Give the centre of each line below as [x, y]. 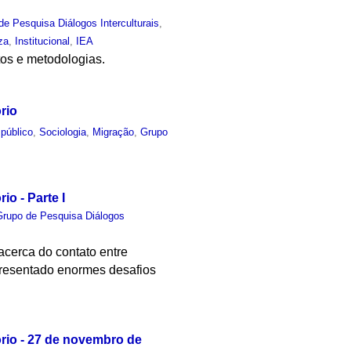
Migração [114, 132]
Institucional [43, 41]
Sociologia [63, 132]
